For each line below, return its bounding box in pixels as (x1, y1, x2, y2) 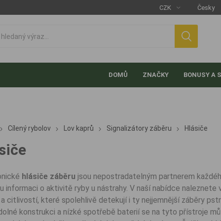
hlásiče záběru (21, 172, 75, 181)
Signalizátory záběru (106, 124, 172, 132)
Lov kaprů (63, 124, 94, 132)
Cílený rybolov (7, 124, 51, 132)
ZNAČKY (143, 71, 169, 78)
